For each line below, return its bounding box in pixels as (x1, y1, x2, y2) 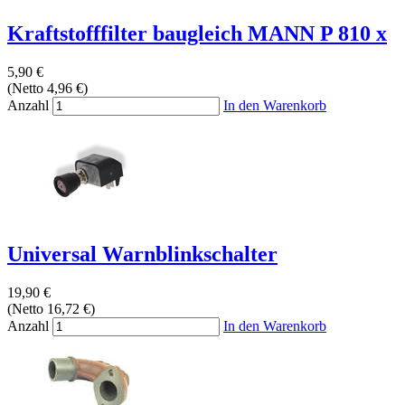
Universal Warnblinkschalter (7, 241, 278, 266)
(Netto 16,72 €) (7, 300, 95, 316)
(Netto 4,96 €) (7, 80, 88, 96)
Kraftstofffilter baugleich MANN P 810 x (7, 22, 387, 46)
